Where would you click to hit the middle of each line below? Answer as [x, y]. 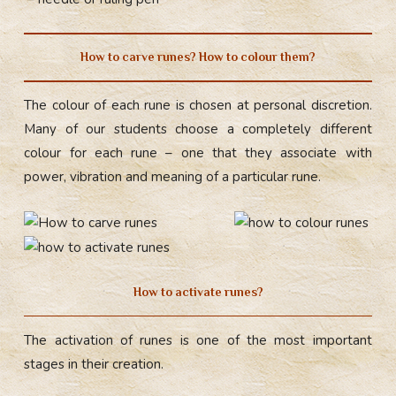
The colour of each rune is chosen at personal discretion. [198, 106]
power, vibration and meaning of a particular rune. [173, 177]
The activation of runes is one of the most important [198, 340]
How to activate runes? [198, 293]
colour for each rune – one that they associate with [198, 153]
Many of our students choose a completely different [198, 129]
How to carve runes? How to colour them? [198, 57]
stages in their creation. [94, 364]
